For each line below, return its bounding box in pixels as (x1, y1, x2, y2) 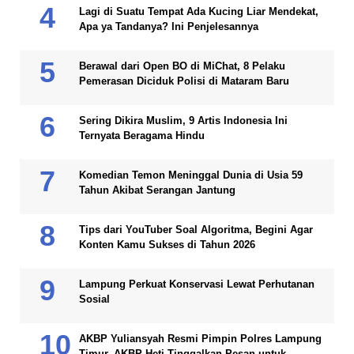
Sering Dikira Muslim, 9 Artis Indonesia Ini (79, 115, 288, 127)
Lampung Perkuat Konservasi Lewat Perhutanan (79, 278, 314, 291)
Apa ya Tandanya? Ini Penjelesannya (79, 21, 258, 33)
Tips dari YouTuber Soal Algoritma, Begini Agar (79, 224, 313, 236)
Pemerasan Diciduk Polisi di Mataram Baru (79, 75, 289, 88)
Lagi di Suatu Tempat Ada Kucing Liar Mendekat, (79, 6, 318, 18)
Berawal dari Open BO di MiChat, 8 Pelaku (79, 60, 285, 73)
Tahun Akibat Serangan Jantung (79, 184, 235, 197)
